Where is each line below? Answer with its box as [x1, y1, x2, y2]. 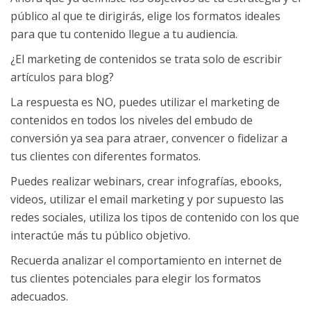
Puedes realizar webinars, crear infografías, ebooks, [10, 173, 282, 189]
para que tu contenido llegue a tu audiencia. [10, 26, 237, 42]
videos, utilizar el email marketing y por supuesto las [10, 191, 284, 207]
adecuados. [10, 288, 68, 304]
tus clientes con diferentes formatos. [10, 148, 201, 164]
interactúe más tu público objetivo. [10, 227, 190, 243]
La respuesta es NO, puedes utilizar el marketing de [10, 94, 280, 110]
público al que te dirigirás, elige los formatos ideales [10, 8, 280, 24]
